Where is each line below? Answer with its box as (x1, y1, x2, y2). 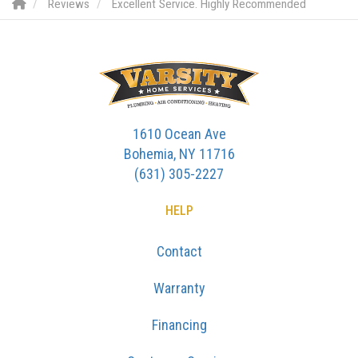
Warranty (153, 280, 205, 297)
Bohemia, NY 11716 (123, 145, 235, 163)
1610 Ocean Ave (132, 125, 226, 143)
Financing (151, 316, 207, 334)
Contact (156, 243, 202, 261)
